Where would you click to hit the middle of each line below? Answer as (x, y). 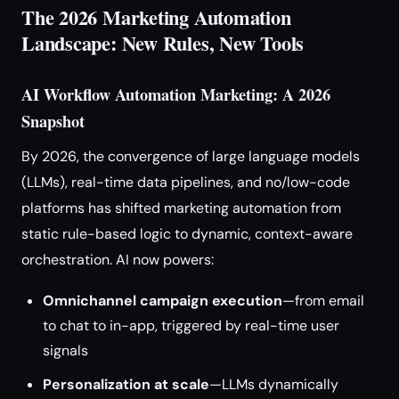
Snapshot (53, 121)
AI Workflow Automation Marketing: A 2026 (176, 94)
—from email (323, 301)
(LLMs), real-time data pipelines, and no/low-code (186, 182)
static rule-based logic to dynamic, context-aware (187, 234)
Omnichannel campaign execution (163, 301)
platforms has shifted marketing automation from (181, 208)
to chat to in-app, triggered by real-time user (191, 326)
